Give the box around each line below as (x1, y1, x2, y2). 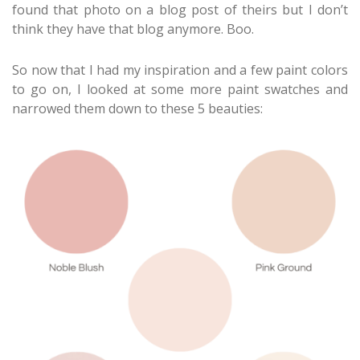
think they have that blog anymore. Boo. (12, 20, 254, 39)
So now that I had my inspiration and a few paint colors (12, 60, 348, 79)
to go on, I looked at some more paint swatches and (12, 80, 348, 98)
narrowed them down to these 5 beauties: (12, 99, 263, 117)
